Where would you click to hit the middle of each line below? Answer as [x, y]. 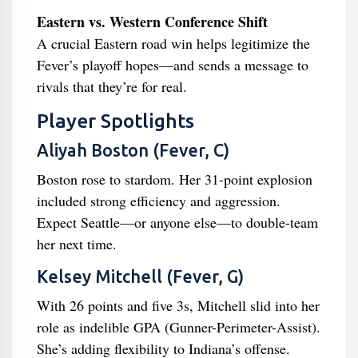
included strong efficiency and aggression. [158, 201]
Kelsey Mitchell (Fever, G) [140, 276]
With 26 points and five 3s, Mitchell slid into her [178, 305]
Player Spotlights [115, 121]
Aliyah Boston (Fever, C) [133, 150]
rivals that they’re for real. [111, 86]
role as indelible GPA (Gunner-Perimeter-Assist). [178, 327]
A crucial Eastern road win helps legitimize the [173, 43]
